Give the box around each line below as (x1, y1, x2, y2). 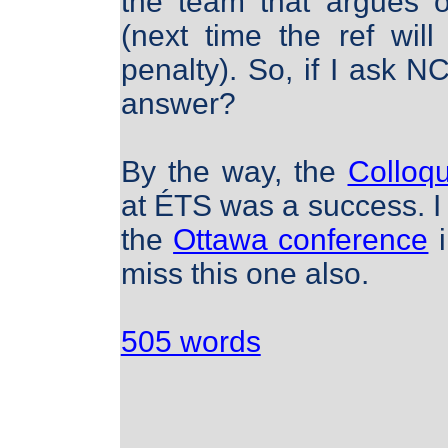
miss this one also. (120, 257, 369, 291)
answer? (120, 87, 236, 121)
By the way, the (120, 155, 348, 189)
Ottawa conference (173, 223, 429, 257)
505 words (120, 325, 261, 359)
